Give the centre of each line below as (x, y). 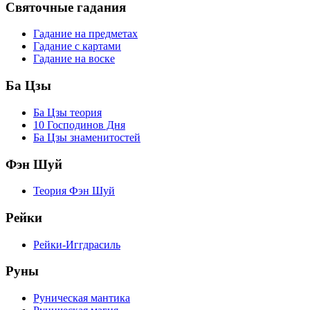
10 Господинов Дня (79, 125)
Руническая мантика (82, 298)
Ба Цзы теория (67, 112)
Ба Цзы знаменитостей (87, 137)
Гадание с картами (77, 46)
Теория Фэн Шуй (74, 191)
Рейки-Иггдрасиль (77, 244)
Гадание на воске (74, 59)
